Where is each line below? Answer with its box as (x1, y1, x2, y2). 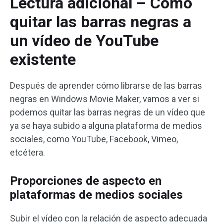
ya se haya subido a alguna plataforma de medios (10, 120, 202, 131)
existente (10, 50, 76, 69)
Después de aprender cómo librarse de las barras (10, 80, 202, 91)
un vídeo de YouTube (10, 31, 159, 50)
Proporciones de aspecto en (10, 173, 162, 188)
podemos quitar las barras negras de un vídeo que (10, 107, 205, 117)
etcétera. (10, 147, 45, 158)
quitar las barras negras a (10, 12, 191, 31)
